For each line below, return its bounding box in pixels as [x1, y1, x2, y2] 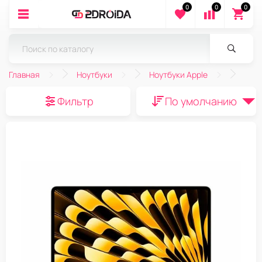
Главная [9, 69, 40, 80]
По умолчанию [165, 94, 237, 108]
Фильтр [57, 94, 94, 108]
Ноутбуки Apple [149, 69, 208, 80]
